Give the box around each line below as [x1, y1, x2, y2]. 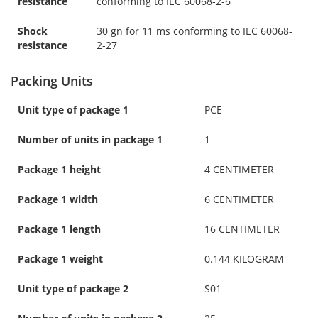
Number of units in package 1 [18, 132, 163, 146]
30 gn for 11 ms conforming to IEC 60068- [97, 23, 292, 38]
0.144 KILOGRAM [204, 251, 284, 265]
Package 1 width [18, 192, 98, 206]
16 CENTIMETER [204, 221, 280, 236]
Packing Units [11, 72, 93, 89]
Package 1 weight [18, 251, 103, 265]
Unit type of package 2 [18, 281, 128, 295]
